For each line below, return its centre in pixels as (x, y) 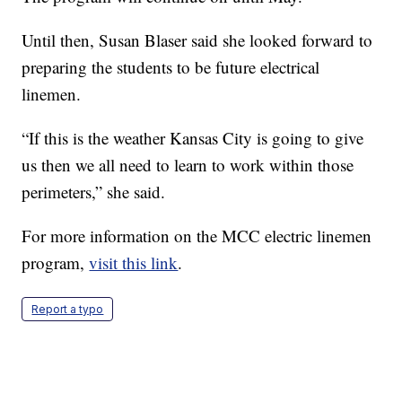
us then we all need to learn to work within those (188, 165)
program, (56, 263)
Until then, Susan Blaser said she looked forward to (197, 40)
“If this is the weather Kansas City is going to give (193, 138)
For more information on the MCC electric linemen (197, 236)
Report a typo (68, 310)
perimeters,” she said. (94, 192)
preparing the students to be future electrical (171, 67)
